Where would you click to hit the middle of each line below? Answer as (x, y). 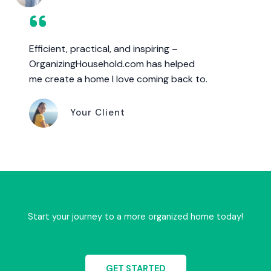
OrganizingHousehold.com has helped (112, 64)
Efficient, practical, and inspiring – (103, 49)
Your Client (98, 113)
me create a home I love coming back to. (118, 79)
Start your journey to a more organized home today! (135, 217)
